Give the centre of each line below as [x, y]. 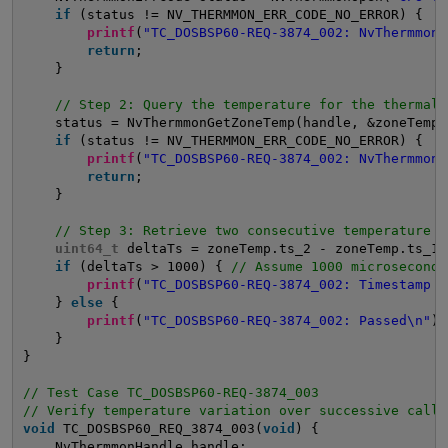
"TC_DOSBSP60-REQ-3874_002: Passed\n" [286, 320]
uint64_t [86, 248]
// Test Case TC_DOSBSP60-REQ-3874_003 [170, 392]
